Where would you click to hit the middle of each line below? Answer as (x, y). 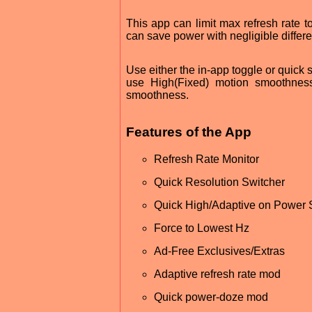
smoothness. (157, 95)
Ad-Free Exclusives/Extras (219, 251)
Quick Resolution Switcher (219, 182)
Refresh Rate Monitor (206, 159)
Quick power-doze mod (211, 297)
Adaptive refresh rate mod (217, 274)
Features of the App (189, 132)
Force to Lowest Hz (202, 228)
